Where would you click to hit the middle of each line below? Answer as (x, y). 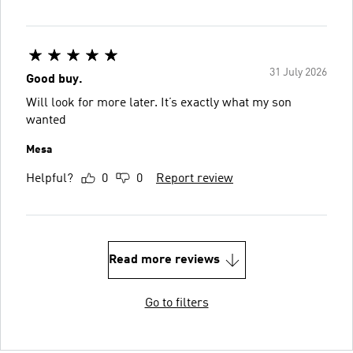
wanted (46, 120)
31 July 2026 (298, 72)
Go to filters (176, 303)
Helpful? (50, 178)
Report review (195, 178)
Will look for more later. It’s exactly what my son (159, 103)
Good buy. (54, 79)
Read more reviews (164, 260)
